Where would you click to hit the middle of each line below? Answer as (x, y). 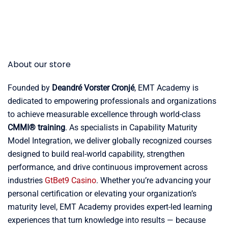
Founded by (30, 88)
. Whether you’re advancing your (153, 180)
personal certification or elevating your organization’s (102, 194)
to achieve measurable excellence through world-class (104, 114)
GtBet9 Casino (70, 180)
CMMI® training (36, 127)
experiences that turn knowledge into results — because (107, 220)
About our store (39, 64)
